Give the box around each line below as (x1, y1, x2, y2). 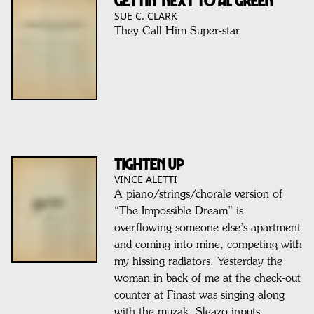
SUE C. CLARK (114, 9, 177, 23)
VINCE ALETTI (114, 172, 177, 186)
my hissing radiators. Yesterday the (114, 256, 282, 268)
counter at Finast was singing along (114, 289, 285, 301)
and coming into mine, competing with (114, 239, 302, 251)
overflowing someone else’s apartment (114, 222, 301, 234)
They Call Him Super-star (114, 26, 240, 38)
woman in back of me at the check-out (114, 273, 301, 285)
